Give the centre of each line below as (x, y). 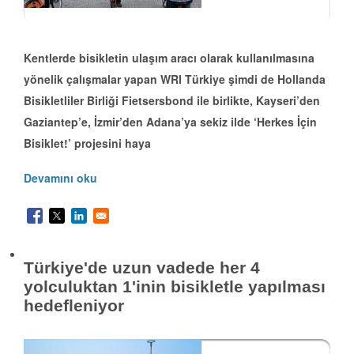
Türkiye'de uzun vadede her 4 (142, 268)
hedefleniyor (74, 306)
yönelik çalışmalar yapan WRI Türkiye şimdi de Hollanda (175, 79)
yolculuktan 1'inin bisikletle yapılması (175, 287)
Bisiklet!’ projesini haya (87, 143)
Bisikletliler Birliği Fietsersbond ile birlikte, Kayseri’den (172, 101)
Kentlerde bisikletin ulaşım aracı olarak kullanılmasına (169, 58)
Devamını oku (60, 178)
